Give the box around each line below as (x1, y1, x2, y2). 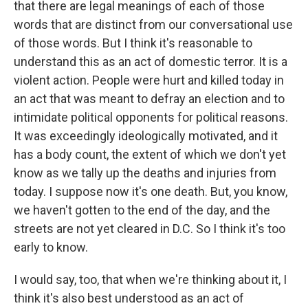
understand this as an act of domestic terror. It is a (14, 54, 287, 69)
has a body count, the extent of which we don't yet (14, 147, 286, 162)
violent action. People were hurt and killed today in (14, 73, 284, 87)
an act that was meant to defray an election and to (14, 91, 285, 106)
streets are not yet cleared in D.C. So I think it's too (14, 221, 285, 236)
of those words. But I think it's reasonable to (14, 36, 252, 50)
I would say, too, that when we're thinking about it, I (14, 272, 287, 287)
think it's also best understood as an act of (14, 291, 244, 305)
